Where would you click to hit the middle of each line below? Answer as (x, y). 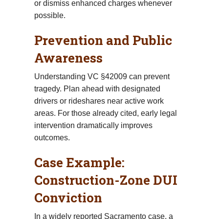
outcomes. (52, 137)
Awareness (68, 57)
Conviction (68, 197)
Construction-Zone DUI (106, 180)
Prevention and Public (103, 40)
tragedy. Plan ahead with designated (97, 88)
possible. (50, 15)
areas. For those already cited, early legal (106, 113)
